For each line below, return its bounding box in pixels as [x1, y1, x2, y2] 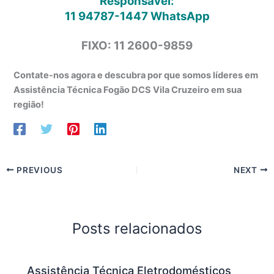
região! [13, 99, 45, 111]
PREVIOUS [14, 165, 63, 175]
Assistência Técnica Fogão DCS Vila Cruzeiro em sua [13, 84, 242, 96]
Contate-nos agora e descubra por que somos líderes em [13, 70, 259, 81]
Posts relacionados [72, 220, 202, 238]
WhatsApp [147, 9, 210, 23]
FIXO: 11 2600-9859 [81, 39, 193, 53]
